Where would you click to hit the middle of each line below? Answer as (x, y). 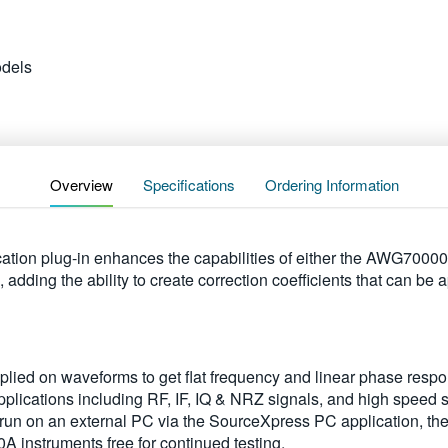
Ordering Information (331, 184)
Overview (81, 184)
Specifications (188, 184)
